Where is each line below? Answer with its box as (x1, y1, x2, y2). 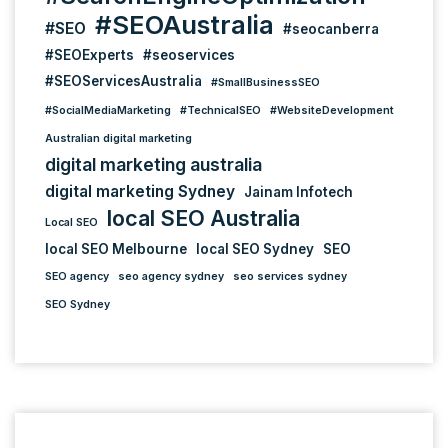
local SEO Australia (107, 204, 300, 231)
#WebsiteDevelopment (270, 103, 394, 117)
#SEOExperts (45, 46, 134, 63)
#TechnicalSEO (180, 103, 261, 117)
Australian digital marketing (45, 131, 192, 145)
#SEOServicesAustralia (45, 72, 202, 89)
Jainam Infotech (244, 183, 353, 200)
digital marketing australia (45, 153, 262, 175)
